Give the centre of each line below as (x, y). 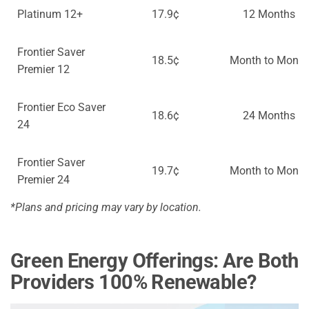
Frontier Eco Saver (61, 108)
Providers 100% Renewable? (133, 282)
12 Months (269, 14)
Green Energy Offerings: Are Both (154, 261)
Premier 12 (43, 70)
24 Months (269, 116)
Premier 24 (43, 180)
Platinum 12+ (50, 14)
